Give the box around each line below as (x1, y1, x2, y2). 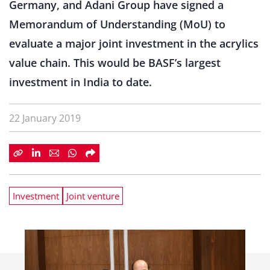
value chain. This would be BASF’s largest (9, 55, 221, 70)
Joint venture (66, 190, 119, 202)
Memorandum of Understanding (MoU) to (9, 17, 225, 31)
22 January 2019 (9, 111, 81, 125)
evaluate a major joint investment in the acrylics (9, 36, 259, 51)
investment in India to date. (9, 75, 152, 89)
